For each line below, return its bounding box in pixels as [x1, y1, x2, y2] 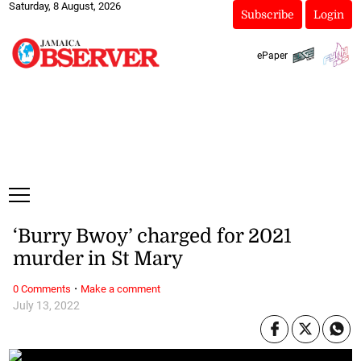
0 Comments [12, 282, 71, 295]
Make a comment [80, 282, 160, 295]
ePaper [256, 49, 288, 61]
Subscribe [240, 8, 294, 21]
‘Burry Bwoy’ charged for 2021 [12, 225, 292, 248]
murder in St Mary [12, 247, 183, 271]
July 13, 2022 [12, 298, 80, 313]
